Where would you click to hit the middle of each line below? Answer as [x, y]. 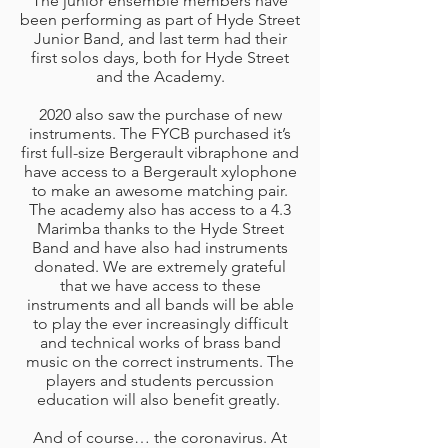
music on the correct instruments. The [160, 361]
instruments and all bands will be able [160, 304]
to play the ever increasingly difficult [160, 323]
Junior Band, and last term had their [160, 38]
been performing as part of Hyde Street [160, 19]
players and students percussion [160, 380]
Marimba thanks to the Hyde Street [160, 228]
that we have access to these [160, 285]
